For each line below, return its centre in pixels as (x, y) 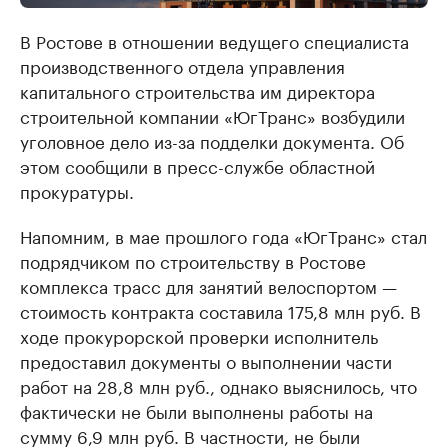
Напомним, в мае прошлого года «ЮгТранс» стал (223, 235)
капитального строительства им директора (197, 90)
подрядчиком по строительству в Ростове (193, 260)
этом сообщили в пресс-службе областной (197, 165)
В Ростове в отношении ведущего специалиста (214, 40)
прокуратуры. (77, 190)
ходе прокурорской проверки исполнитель (199, 335)
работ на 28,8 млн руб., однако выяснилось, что (218, 385)
